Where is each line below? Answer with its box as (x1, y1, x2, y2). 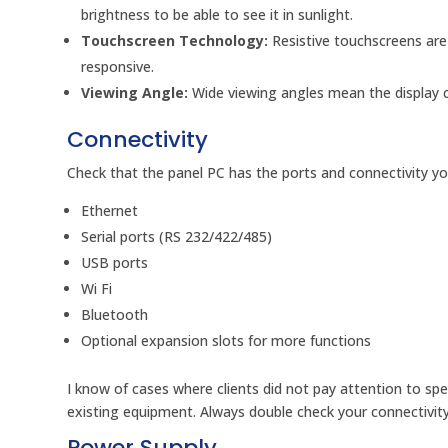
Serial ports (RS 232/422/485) (81, 227, 273, 247)
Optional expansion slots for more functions (81, 331, 372, 351)
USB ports (81, 253, 149, 273)
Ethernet (81, 201, 139, 221)
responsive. (81, 57, 155, 77)
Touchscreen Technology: (81, 31, 269, 51)
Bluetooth (81, 305, 149, 325)
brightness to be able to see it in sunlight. (81, 5, 354, 25)
